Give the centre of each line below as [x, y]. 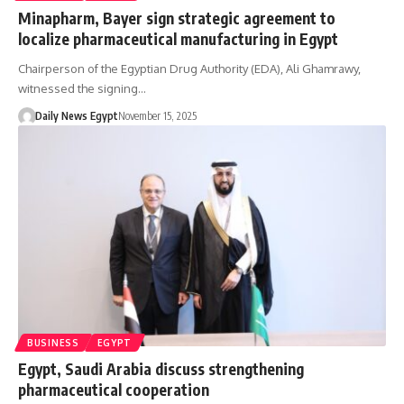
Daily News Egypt [76, 115]
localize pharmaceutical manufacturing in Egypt [178, 38]
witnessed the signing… [82, 88]
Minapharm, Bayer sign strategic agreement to [177, 18]
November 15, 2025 [157, 115]
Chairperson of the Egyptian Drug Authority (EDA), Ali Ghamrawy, [189, 68]
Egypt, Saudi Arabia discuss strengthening [161, 368]
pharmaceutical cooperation [114, 389]
